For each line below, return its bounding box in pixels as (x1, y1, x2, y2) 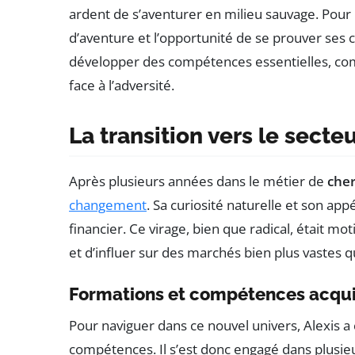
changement (69, 195, 147, 214)
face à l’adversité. (69, 75, 174, 94)
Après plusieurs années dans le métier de (69, 171, 327, 190)
